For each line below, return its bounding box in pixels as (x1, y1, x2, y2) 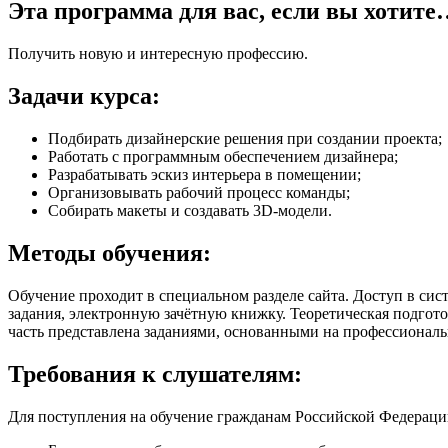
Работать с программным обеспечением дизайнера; (48, 147, 398, 165)
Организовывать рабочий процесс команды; (48, 183, 350, 201)
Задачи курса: (8, 82, 160, 109)
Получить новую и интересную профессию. (8, 45, 308, 63)
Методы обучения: (8, 239, 211, 266)
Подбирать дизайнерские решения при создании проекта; (48, 129, 442, 147)
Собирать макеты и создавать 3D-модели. (48, 201, 332, 219)
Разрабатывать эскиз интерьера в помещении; (48, 165, 361, 183)
